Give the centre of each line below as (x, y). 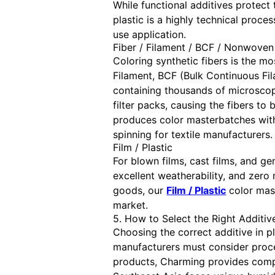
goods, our (140, 191)
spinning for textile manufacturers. (193, 135)
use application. (150, 35)
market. (131, 205)
